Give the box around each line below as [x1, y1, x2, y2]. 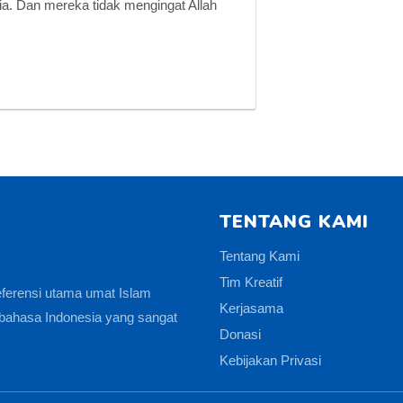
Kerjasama [219, 300, 283, 316]
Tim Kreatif [219, 274, 282, 290]
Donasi [219, 327, 261, 342]
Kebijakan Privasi [219, 353, 321, 368]
